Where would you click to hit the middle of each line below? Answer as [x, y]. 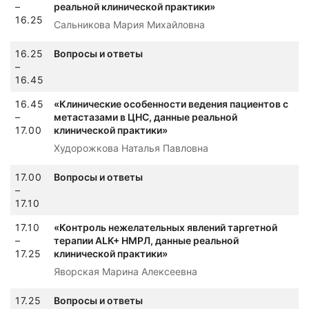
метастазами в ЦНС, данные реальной [146, 117]
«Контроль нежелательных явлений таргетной [166, 227]
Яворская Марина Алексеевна [126, 271]
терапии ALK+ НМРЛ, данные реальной [146, 240]
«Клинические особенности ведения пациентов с [171, 103]
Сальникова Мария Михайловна [129, 24]
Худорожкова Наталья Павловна [131, 148]
